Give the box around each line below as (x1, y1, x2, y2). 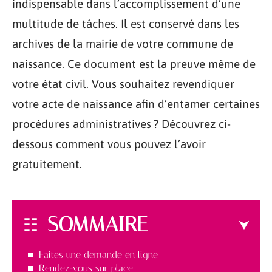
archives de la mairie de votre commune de (12, 37, 233, 50)
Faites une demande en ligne (39, 248, 158, 260)
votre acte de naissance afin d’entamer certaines (12, 97, 260, 110)
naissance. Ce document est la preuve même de (12, 57, 256, 70)
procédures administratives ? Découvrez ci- (12, 117, 231, 131)
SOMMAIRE (47, 211, 148, 237)
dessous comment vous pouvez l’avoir (12, 137, 206, 151)
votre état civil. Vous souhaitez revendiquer (12, 77, 234, 90)
